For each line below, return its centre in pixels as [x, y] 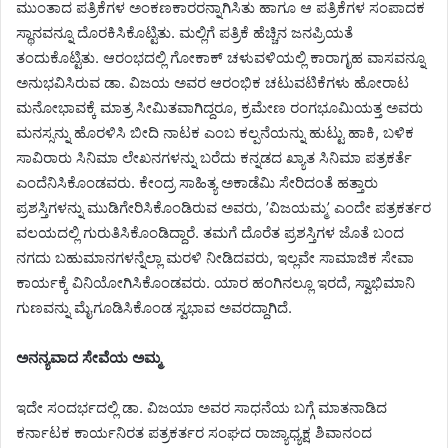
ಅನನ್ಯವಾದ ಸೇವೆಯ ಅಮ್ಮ [88, 358]
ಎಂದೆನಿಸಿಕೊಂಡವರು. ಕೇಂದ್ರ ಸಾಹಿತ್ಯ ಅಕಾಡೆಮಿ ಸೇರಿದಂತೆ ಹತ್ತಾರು [197, 183]
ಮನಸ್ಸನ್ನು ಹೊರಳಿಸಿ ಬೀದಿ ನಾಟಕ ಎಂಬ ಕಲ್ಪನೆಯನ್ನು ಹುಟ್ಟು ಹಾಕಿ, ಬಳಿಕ [215, 133]
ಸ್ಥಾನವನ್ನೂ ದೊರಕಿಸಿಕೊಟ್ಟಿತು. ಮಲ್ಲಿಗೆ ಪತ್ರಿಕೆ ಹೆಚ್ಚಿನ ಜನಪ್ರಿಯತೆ [184, 33]
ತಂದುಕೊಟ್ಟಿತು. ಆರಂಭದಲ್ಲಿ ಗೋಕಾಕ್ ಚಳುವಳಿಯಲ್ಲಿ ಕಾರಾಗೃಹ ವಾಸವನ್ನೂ [220, 58]
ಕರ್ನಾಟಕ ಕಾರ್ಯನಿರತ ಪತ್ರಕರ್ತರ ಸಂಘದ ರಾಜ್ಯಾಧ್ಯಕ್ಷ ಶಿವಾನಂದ [194, 433]
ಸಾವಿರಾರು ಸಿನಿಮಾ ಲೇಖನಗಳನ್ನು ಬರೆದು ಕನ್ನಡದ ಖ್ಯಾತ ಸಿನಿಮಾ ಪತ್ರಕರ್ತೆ [214, 158]
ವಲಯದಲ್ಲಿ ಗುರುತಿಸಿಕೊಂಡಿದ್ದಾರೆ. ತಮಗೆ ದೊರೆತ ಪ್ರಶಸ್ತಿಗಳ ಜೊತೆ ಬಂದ [210, 233]
